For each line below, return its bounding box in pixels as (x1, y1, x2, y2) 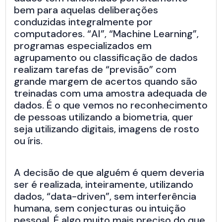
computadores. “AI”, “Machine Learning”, (14, 27, 199, 41)
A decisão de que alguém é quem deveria (14, 166, 205, 179)
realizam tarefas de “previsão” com (14, 63, 177, 76)
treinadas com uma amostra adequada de (14, 87, 208, 100)
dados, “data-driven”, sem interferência (14, 190, 197, 203)
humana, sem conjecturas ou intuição (14, 202, 186, 215)
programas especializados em (14, 39, 152, 53)
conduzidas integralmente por (14, 15, 153, 29)
